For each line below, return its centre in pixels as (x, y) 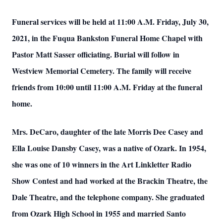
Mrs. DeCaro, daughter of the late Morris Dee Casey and (108, 132)
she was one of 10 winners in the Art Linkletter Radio (102, 164)
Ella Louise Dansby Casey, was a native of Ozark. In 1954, (109, 148)
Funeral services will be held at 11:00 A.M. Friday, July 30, (110, 22)
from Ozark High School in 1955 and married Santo (99, 213)
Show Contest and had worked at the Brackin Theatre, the (110, 181)
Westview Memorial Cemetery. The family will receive (102, 71)
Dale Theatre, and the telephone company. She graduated (108, 197)
